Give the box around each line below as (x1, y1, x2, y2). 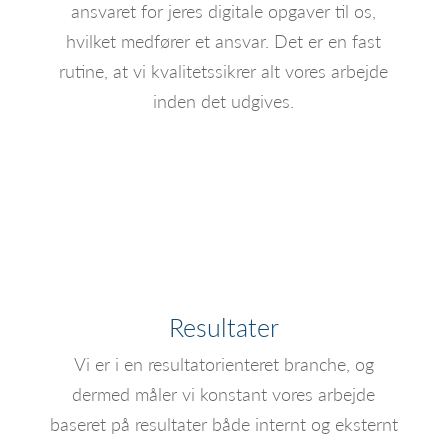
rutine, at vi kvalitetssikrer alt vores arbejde (59, 57, 389, 83)
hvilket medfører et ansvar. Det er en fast (66, 27, 382, 53)
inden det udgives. (153, 87, 295, 113)
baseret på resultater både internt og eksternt (49, 411, 398, 437)
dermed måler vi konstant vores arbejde (72, 381, 376, 407)
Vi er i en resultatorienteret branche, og (73, 351, 374, 377)
